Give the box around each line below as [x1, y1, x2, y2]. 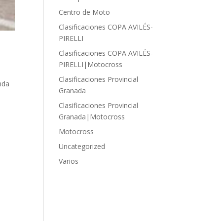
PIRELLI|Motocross [59, 60, 123, 69]
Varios [59, 156, 79, 166]
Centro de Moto [59, 7, 110, 17]
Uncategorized [59, 142, 106, 151]
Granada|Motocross [59, 112, 125, 121]
